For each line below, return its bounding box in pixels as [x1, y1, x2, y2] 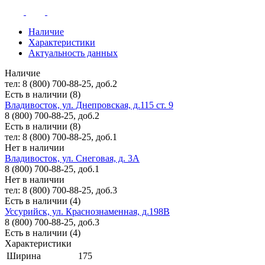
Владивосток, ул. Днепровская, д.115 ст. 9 [5, 100, 173, 111]
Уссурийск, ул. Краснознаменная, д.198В [5, 206, 170, 217]
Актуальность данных [28, 48, 118, 59]
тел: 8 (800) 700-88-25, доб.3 [5, 185, 117, 196]
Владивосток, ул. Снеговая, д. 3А [5, 153, 140, 164]
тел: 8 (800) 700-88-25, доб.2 [5, 79, 117, 89]
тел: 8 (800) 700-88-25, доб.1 [5, 132, 117, 143]
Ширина [7, 251, 41, 261]
